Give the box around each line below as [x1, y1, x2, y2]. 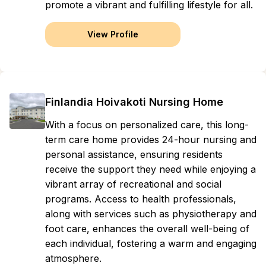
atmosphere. [45, 252, 102, 264]
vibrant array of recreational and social [45, 178, 221, 190]
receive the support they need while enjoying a [45, 163, 256, 175]
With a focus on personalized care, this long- [45, 119, 249, 131]
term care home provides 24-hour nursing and [45, 134, 256, 145]
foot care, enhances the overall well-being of [45, 223, 249, 235]
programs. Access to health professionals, [45, 193, 236, 205]
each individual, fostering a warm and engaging [45, 237, 256, 249]
